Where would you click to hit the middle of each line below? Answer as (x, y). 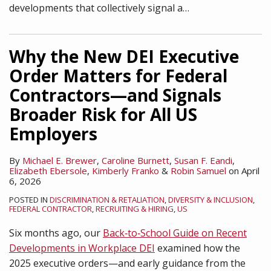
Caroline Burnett (135, 160)
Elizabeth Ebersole (48, 171)
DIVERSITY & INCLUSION (211, 200)
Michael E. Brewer (60, 160)
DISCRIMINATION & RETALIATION (107, 200)
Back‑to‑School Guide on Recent (175, 233)
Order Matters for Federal (118, 76)
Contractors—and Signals (115, 95)
